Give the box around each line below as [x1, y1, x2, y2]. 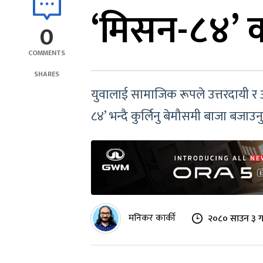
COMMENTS [28, 47, 65, 59]
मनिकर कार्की [129, 210, 176, 227]
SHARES [34, 68, 59, 80]
